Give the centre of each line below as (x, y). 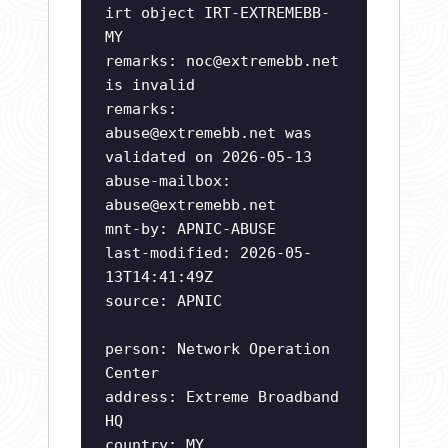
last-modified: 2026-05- (208, 253)
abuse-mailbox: (168, 181)
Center (132, 373)
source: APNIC (163, 301)
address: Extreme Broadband (222, 397)
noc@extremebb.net (262, 61)
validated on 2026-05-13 (208, 157)
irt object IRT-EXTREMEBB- (217, 13)
